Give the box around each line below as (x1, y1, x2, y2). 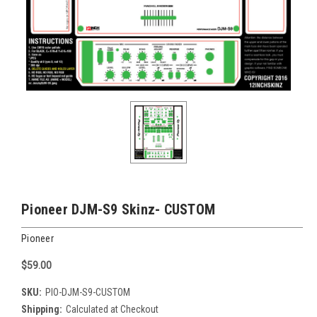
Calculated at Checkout (65, 303, 158, 315)
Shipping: (21, 303, 62, 315)
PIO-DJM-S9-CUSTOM (45, 286, 130, 298)
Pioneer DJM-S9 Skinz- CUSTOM (21, 200, 215, 218)
